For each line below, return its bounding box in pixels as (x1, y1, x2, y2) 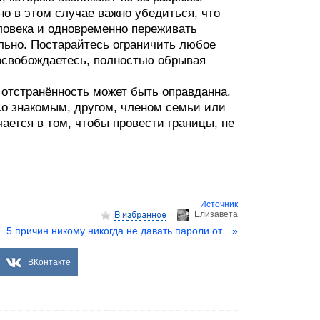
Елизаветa (194, 209, 238, 219)
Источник (200, 199, 238, 209)
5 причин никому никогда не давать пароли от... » (6, 225, 238, 236)
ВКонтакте (28, 257, 71, 267)
